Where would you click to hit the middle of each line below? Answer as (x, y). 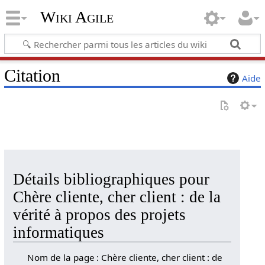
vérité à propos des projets (99, 215)
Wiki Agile (77, 17)
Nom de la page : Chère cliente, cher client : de (125, 257)
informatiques (58, 232)
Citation (32, 75)
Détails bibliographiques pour (111, 179)
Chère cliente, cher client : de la (117, 197)
